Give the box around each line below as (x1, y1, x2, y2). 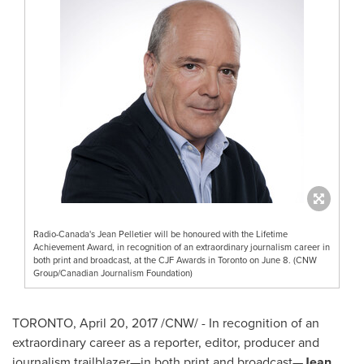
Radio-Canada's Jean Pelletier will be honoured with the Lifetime (33, 227, 288, 240)
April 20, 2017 (80, 314, 158, 331)
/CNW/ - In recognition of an (158, 314, 319, 331)
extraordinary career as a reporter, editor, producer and (12, 333, 319, 351)
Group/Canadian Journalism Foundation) (33, 266, 193, 279)
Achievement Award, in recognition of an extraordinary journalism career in (33, 240, 330, 253)
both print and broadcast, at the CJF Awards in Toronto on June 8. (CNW (33, 253, 317, 266)
